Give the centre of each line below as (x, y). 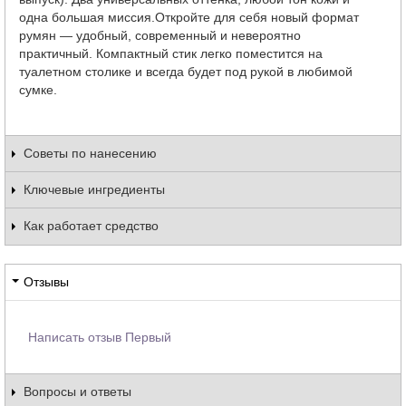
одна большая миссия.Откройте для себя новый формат (189, 17)
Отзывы (46, 281)
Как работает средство (91, 225)
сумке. (38, 89)
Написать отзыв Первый (100, 337)
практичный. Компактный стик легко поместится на (171, 53)
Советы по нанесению (90, 153)
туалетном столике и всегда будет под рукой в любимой (186, 71)
